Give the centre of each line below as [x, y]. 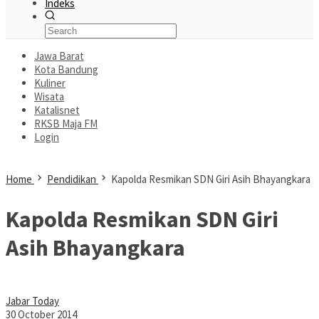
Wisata [49, 96]
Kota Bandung [66, 69]
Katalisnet [57, 110]
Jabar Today [32, 301]
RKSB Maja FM [66, 124]
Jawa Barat [59, 56]
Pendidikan [72, 179]
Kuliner [50, 83]
